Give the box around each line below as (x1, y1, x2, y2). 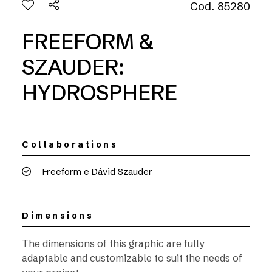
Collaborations (22, 139, 118, 150)
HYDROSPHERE (22, 80, 177, 106)
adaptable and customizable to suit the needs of (22, 252, 242, 264)
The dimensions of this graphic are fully (22, 237, 205, 250)
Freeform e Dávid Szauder (40, 166, 152, 177)
